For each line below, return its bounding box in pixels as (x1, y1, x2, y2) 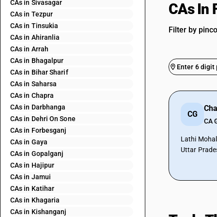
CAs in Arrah (10, 45, 49, 53)
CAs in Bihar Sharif (10, 68, 68, 76)
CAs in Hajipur (10, 161, 55, 169)
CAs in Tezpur (10, 10, 53, 18)
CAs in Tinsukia (10, 22, 59, 30)
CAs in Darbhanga (10, 103, 66, 111)
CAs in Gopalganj (10, 150, 64, 157)
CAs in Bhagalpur (10, 57, 64, 64)
